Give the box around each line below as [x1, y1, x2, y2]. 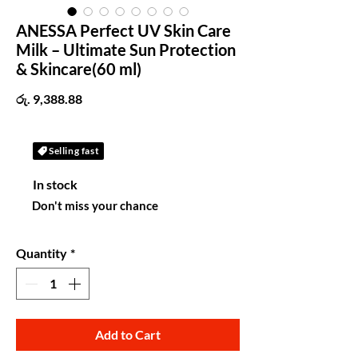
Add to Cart [95, 327, 161, 342]
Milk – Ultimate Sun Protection [16, 40, 236, 59]
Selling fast [49, 145, 100, 157]
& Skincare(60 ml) [16, 59, 141, 78]
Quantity [16, 245, 67, 261]
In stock [33, 177, 78, 192]
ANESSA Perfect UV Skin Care [16, 21, 231, 40]
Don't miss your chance [32, 198, 158, 213]
